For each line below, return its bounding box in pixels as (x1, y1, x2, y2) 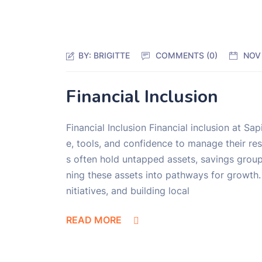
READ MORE (66, 213, 122, 226)
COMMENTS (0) (156, 50, 218, 60)
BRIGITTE (94, 50, 130, 60)
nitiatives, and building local (66, 184, 190, 196)
